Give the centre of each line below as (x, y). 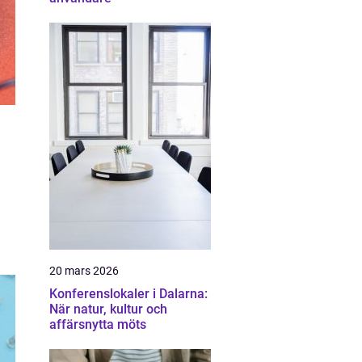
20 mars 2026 (84, 271)
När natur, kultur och (108, 309)
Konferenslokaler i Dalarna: (128, 294)
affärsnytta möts (98, 324)
